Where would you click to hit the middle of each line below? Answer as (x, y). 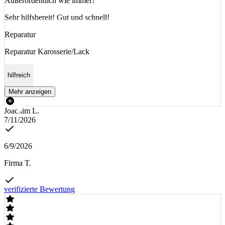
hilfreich (19, 75)
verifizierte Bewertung (39, 189)
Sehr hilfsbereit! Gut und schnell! (57, 17)
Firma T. (18, 163)
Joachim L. (22, 110)
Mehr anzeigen (30, 91)
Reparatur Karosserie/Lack (47, 51)
